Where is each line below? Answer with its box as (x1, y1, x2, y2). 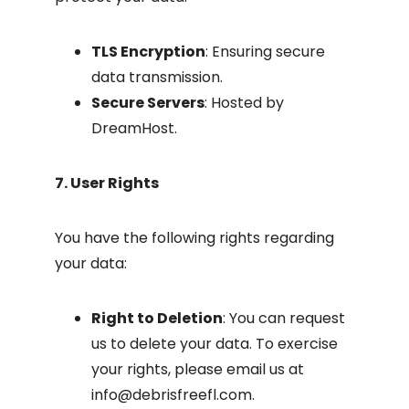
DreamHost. (91, 118, 177, 139)
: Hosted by (204, 92, 284, 113)
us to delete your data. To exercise (91, 333, 338, 354)
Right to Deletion (91, 308, 223, 329)
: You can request (223, 308, 345, 329)
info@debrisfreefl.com (91, 384, 252, 405)
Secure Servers (91, 92, 204, 113)
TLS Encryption (91, 41, 205, 62)
